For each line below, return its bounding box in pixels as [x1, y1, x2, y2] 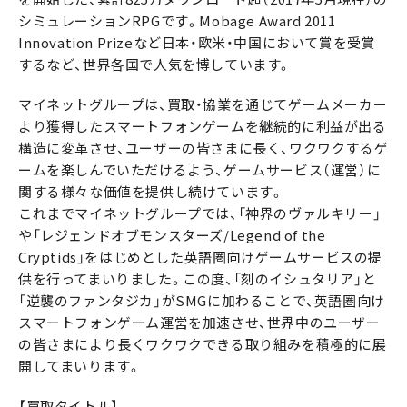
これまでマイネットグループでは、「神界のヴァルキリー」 [18, 203, 382, 223]
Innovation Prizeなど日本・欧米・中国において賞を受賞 [18, 33, 376, 53]
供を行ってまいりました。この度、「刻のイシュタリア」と [18, 269, 377, 289]
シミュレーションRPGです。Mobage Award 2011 [18, 11, 336, 31]
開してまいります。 [18, 356, 155, 376]
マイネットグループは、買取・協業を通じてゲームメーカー [18, 94, 388, 114]
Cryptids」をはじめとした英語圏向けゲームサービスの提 [18, 247, 383, 267]
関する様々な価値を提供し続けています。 [18, 182, 284, 202]
